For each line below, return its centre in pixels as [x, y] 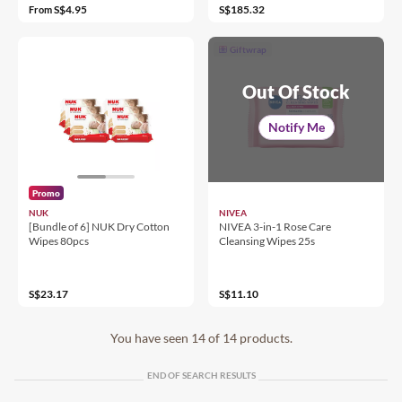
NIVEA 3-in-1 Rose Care [275, 226]
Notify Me [296, 127]
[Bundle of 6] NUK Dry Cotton [99, 226]
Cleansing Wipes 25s [267, 240]
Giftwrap [248, 49]
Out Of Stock [296, 91]
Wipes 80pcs [59, 240]
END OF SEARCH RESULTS [201, 375]
